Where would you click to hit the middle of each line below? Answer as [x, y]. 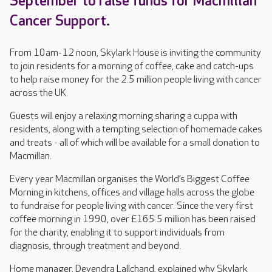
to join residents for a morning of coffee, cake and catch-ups [132, 66]
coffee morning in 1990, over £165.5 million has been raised [133, 219]
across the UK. [39, 93]
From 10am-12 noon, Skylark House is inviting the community [135, 53]
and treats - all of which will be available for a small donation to [135, 143]
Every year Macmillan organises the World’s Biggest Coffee [130, 179]
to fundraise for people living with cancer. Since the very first [131, 206]
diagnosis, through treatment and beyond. [95, 246]
